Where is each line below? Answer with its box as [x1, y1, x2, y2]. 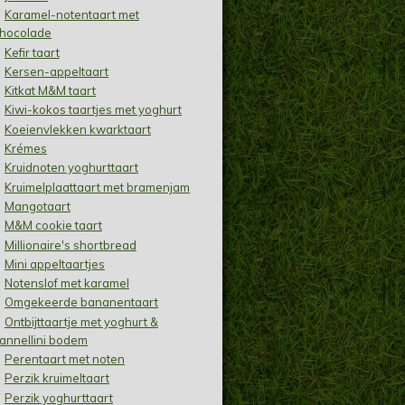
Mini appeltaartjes [4, 256, 105, 271]
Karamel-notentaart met [4, 7, 139, 23]
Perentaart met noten [4, 352, 125, 366]
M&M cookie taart [4, 218, 102, 233]
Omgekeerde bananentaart [4, 295, 158, 310]
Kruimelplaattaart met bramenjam [4, 179, 190, 194]
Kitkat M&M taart [4, 83, 96, 99]
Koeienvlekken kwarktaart [4, 121, 151, 137]
